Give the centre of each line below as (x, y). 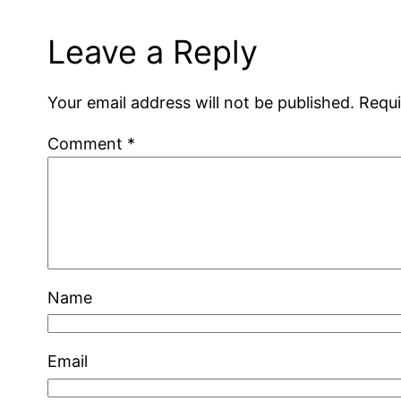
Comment (88, 143)
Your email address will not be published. (201, 102)
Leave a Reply (153, 51)
